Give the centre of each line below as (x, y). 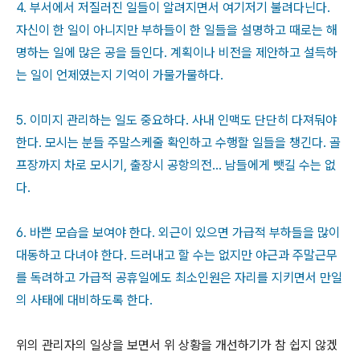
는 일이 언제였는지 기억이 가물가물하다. (120, 75)
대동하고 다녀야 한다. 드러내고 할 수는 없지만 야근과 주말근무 (177, 255)
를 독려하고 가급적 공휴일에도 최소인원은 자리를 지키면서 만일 (179, 278)
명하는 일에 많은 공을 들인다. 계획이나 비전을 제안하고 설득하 (177, 53)
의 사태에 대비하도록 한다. (84, 300)
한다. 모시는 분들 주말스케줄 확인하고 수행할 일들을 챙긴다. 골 (178, 143)
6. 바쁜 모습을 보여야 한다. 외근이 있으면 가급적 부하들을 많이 (178, 233)
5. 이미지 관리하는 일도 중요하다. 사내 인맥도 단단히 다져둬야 (176, 120)
